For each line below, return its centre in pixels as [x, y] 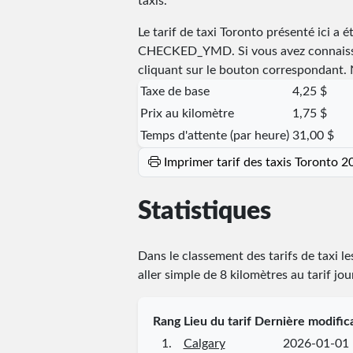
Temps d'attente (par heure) [214, 135]
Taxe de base [175, 91]
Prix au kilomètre [187, 113]
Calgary [204, 343]
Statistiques [204, 212]
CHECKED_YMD [184, 51]
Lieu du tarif [217, 321]
